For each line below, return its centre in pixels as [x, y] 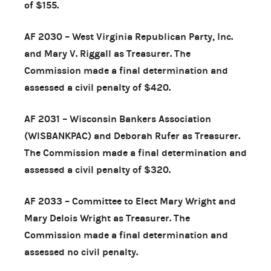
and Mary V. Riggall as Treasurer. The [107, 53]
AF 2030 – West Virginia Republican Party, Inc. [129, 36]
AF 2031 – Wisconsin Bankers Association [118, 119]
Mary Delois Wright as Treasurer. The [107, 218]
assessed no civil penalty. [81, 252]
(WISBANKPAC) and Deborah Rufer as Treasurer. [132, 135]
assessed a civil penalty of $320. [97, 169]
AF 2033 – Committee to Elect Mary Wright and [130, 201]
